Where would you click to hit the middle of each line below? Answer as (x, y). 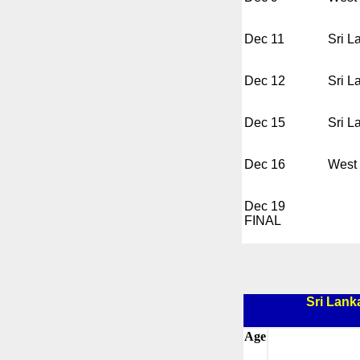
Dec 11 (264, 39)
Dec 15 (265, 122)
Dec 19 (265, 206)
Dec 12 (265, 80)
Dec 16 (265, 164)
